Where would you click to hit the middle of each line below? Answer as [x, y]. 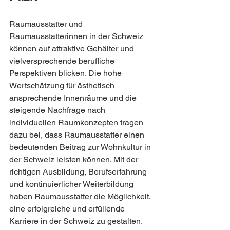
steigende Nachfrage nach [58, 110]
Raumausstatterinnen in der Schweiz [77, 36]
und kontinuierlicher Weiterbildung [72, 184]
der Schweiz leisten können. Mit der [75, 159]
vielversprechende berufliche [63, 61]
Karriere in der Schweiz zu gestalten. [76, 221]
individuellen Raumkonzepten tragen [77, 122]
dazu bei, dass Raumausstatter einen [78, 135]
